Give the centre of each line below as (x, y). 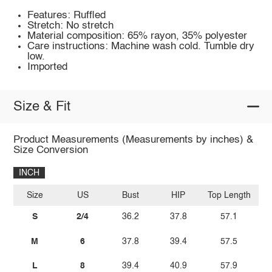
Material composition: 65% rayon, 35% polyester (138, 36)
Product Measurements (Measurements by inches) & (133, 140)
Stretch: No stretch (71, 26)
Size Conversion (50, 151)
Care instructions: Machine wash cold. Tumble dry (141, 47)
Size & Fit (42, 107)
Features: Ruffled (67, 16)
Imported (48, 67)
